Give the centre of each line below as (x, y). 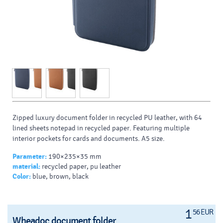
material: (26, 167)
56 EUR (203, 212)
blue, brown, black (60, 177)
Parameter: (30, 157)
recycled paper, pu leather (81, 167)
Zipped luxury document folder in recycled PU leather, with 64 (107, 118)
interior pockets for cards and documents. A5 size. (89, 139)
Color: (22, 177)
